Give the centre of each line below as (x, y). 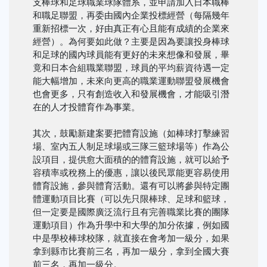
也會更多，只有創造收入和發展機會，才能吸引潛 (131, 94)
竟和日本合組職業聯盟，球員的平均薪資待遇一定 (131, 68)
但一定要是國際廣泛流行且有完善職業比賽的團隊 (131, 212)
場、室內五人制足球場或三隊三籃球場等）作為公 (131, 147)
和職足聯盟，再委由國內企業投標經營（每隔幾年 (131, 16)
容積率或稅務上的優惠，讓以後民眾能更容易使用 (131, 173)
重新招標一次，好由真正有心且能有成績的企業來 (131, 29)
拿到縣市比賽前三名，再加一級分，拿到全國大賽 (131, 252)
